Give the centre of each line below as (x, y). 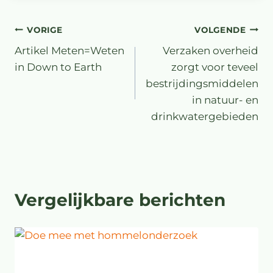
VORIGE (45, 30)
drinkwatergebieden (205, 117)
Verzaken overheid (211, 51)
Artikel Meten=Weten (69, 51)
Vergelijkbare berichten (120, 200)
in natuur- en (225, 100)
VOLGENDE (220, 30)
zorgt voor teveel (215, 67)
